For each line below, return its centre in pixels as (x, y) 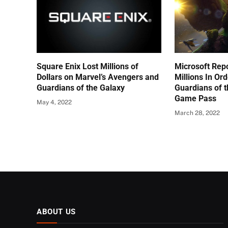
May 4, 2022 (54, 103)
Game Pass (196, 99)
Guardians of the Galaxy (81, 88)
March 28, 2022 (197, 113)
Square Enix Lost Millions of (88, 67)
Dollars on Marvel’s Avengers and (98, 77)
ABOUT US (56, 212)
